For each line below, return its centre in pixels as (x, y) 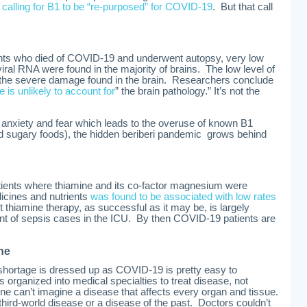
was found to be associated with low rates (183, 197)
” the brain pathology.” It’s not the (187, 91)
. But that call (243, 7)
